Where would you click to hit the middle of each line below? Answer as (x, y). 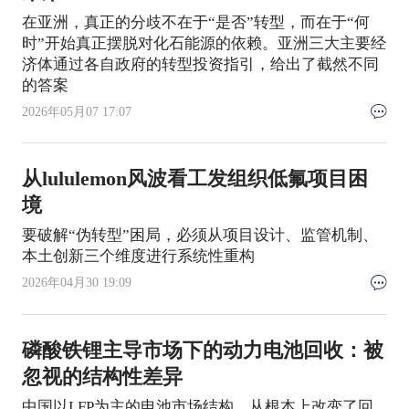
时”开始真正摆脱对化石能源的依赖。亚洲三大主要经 (204, 43)
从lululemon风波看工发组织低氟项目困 (194, 179)
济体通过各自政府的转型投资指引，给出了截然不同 (200, 64)
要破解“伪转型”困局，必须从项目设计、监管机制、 (199, 236)
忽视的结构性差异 (102, 377)
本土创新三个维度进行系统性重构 (138, 257)
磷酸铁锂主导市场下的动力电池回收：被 (202, 350)
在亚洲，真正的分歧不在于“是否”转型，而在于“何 (195, 22)
